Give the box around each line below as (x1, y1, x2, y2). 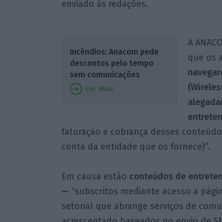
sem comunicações (69, 69, 140, 79)
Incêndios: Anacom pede (69, 47, 159, 56)
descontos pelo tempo (69, 58, 154, 68)
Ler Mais (83, 84, 113, 93)
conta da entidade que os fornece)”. (61, 141, 210, 152)
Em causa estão (61, 170, 129, 182)
